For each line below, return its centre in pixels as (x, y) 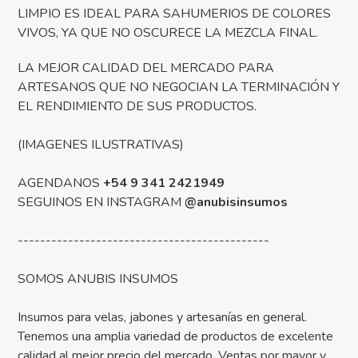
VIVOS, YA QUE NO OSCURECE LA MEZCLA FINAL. (168, 33)
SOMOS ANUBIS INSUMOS (98, 279)
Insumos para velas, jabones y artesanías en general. (163, 318)
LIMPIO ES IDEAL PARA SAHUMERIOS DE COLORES (175, 14)
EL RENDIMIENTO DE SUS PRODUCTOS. (137, 107)
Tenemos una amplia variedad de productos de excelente (176, 337)
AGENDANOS (61, 183)
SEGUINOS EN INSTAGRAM (101, 203)
